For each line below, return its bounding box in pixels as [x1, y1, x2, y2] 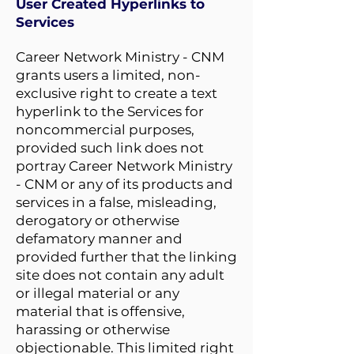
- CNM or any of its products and [16, 176, 233, 192]
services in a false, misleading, [16, 194, 217, 210]
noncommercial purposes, [16, 122, 194, 137]
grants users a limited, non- [16, 67, 201, 83]
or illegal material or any [16, 285, 179, 301]
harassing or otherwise [16, 322, 170, 337]
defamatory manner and [16, 231, 183, 247]
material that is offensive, [16, 303, 185, 319]
